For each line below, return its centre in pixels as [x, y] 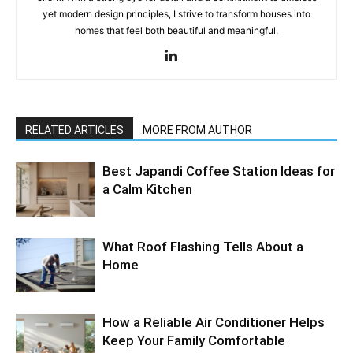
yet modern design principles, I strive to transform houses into [176, 14]
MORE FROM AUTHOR [197, 130]
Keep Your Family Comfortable [194, 340]
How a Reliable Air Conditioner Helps [214, 322]
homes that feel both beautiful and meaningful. [176, 30]
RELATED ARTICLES [74, 130]
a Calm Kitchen [147, 189]
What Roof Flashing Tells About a [203, 247]
